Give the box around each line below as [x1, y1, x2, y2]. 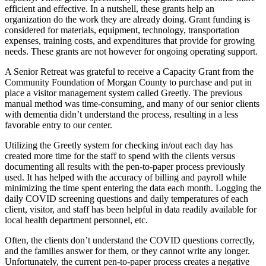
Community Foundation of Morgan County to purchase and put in [5, 77, 252, 87]
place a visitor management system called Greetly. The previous [5, 87, 242, 98]
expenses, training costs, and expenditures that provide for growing [5, 35, 255, 46]
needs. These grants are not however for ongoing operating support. [5, 46, 258, 56]
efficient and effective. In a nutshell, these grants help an [5, 3, 214, 14]
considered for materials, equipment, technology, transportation [5, 24, 239, 35]
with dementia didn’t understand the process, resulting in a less [5, 109, 238, 119]
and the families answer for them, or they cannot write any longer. [5, 245, 250, 256]
